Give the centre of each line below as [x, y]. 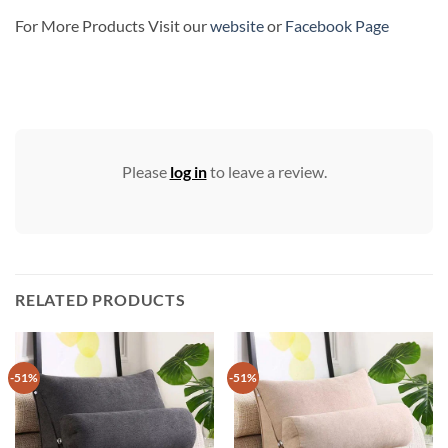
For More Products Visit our [112, 25]
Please [145, 171]
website [237, 25]
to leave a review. [266, 171]
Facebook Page [337, 25]
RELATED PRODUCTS [100, 300]
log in [188, 171]
